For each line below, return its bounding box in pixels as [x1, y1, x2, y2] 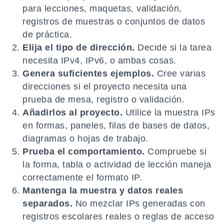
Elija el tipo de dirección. [22, 42, 135, 53]
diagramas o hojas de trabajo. [22, 133, 148, 144]
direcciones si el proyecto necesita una [22, 81, 187, 92]
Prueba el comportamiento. [22, 146, 145, 157]
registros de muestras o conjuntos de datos [22, 16, 205, 27]
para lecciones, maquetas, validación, [22, 3, 182, 14]
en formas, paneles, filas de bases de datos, [22, 120, 209, 131]
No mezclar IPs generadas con [72, 198, 205, 209]
